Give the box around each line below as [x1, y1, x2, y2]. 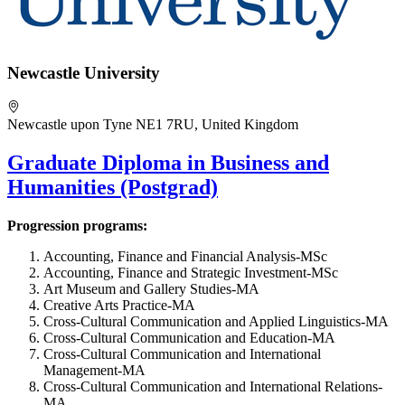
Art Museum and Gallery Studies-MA [43, 280, 259, 297]
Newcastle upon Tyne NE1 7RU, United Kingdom [7, 117, 298, 133]
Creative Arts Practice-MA [43, 297, 195, 313]
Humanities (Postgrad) [7, 175, 218, 199]
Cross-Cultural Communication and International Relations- [43, 378, 382, 394]
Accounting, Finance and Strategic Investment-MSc [43, 264, 338, 280]
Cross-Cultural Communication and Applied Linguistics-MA [43, 313, 389, 329]
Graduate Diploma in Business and [7, 151, 329, 174]
